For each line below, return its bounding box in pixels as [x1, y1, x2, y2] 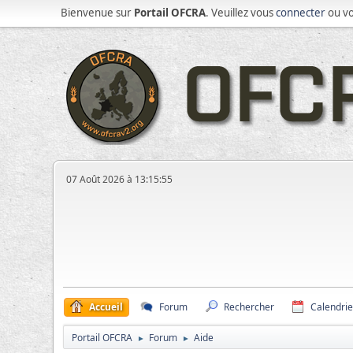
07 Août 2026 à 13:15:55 [66, 173, 173, 186]
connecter [276, 6, 326, 20]
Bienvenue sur [61, 6, 135, 20]
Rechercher [224, 300, 275, 314]
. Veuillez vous [206, 6, 277, 20]
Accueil [89, 300, 124, 314]
